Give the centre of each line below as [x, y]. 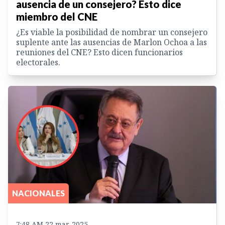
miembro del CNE [57, 17]
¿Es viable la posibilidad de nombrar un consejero [112, 32]
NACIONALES [38, 193]
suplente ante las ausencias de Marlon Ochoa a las [111, 42]
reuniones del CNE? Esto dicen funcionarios [99, 52]
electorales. [38, 63]
